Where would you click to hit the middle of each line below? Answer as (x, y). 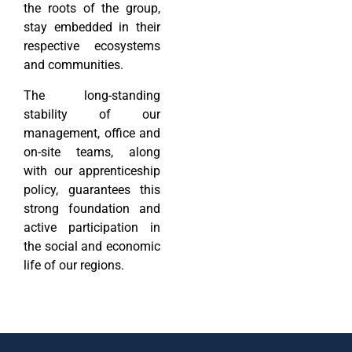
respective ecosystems (92, 46)
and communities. (73, 65)
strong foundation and (92, 208)
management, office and (92, 133)
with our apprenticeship (92, 170)
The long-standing (92, 95)
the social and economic (92, 246)
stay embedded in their (92, 27)
